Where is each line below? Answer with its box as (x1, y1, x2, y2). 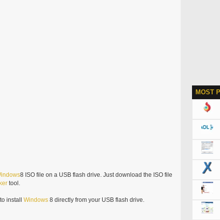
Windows (23, 196, 48, 203)
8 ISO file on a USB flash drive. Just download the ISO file (20, 171, 172, 178)
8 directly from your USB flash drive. (48, 196, 144, 203)
